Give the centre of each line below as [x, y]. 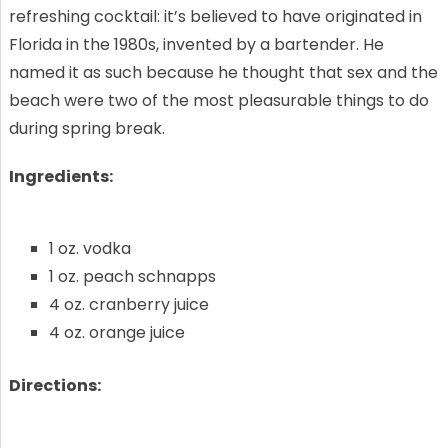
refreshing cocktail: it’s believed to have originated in [215, 16]
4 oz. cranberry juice [128, 304]
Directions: [56, 385]
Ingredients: [62, 176]
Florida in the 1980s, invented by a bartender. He [196, 44]
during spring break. [86, 128]
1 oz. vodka [89, 248]
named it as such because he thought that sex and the [223, 72]
